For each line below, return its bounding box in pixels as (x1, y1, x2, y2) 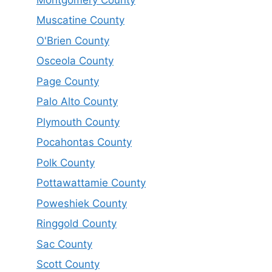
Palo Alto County (36, 95, 118, 108)
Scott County (36, 258, 100, 271)
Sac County (36, 237, 92, 250)
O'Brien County (36, 34, 109, 47)
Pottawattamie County (36, 177, 146, 189)
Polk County (36, 156, 95, 169)
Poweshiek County (36, 197, 127, 209)
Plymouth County (36, 115, 120, 128)
